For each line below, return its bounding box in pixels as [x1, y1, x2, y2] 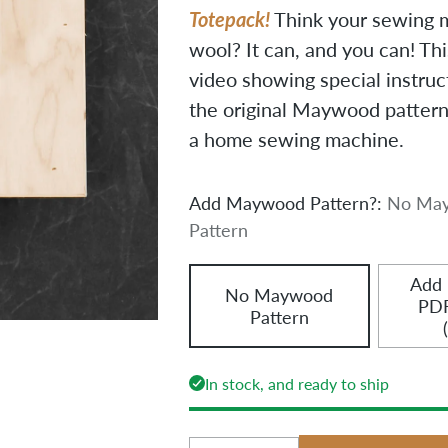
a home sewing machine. [188, 126, 404, 151]
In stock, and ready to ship [204, 373, 389, 393]
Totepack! [188, 4, 274, 33]
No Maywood [225, 283, 334, 306]
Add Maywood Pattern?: [188, 191, 387, 214]
